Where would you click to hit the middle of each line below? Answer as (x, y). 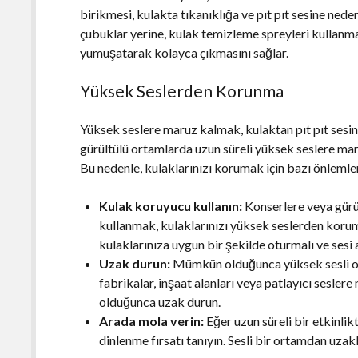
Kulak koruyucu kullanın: (171, 205)
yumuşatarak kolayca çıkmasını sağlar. (185, 52)
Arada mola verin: (152, 320)
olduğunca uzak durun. (160, 301)
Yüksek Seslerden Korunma (182, 90)
